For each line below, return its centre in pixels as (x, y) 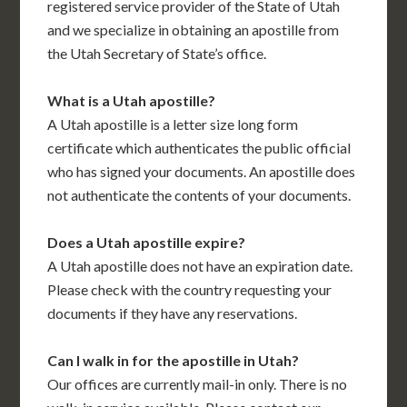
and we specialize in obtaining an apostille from (194, 30)
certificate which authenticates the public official (199, 148)
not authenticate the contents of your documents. (199, 195)
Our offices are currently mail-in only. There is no (198, 384)
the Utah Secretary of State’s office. (157, 54)
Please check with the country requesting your (190, 290)
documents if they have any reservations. (173, 313)
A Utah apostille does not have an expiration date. (200, 266)
